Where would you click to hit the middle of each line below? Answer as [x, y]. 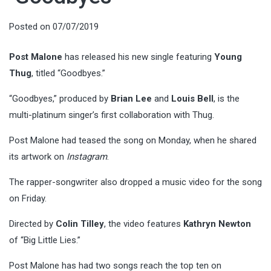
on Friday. [28, 198]
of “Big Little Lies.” [45, 240]
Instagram [87, 156]
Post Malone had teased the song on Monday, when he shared [133, 140]
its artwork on [38, 156]
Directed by [32, 224]
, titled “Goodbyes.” [68, 73]
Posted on [31, 27]
